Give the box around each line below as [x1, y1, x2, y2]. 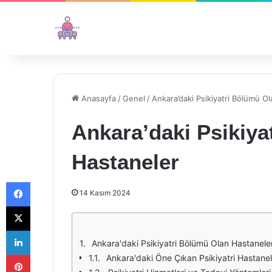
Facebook [30, 177, 67, 186]
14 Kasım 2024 [80, 188, 131, 197]
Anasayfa [79, 93, 116, 103]
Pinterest [30, 250, 64, 259]
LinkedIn [30, 225, 61, 235]
